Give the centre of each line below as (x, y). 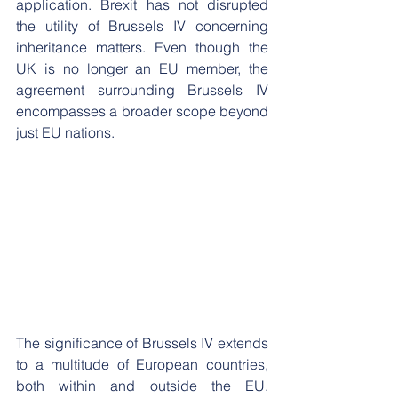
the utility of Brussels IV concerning (142, 26)
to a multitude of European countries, (142, 365)
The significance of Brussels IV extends (142, 343)
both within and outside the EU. (142, 386)
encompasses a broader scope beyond (142, 111)
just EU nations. (65, 132)
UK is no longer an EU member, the (142, 68)
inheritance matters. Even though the (142, 47)
